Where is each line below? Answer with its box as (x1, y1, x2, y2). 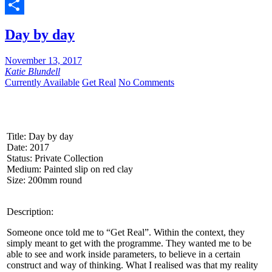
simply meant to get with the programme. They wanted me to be (7, 237, 251, 248)
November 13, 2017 (5, 55, 82, 66)
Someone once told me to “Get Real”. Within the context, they (7, 226, 245, 237)
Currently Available (5, 76, 80, 87)
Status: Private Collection (7, 152, 103, 163)
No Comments (118, 76, 174, 87)
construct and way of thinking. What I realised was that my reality (7, 259, 258, 270)
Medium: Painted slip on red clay (7, 163, 133, 174)
